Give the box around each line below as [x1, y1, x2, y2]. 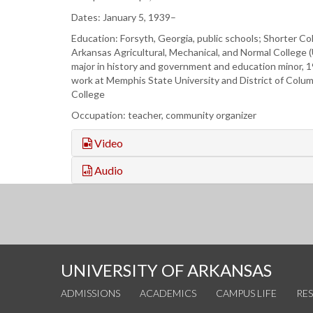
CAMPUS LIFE [216, 287, 277, 300]
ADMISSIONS [61, 287, 120, 300]
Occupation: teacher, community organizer [71, 108, 256, 121]
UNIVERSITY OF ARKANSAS [61, 260, 272, 281]
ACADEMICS [140, 287, 196, 300]
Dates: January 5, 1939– [71, 10, 176, 23]
